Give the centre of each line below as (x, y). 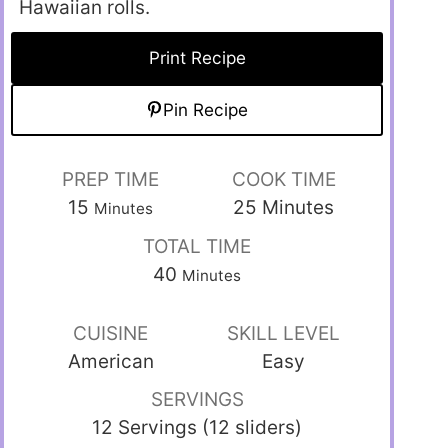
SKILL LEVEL (284, 334)
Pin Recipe (206, 110)
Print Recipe (197, 58)
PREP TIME (111, 180)
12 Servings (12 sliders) (197, 428)
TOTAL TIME (197, 247)
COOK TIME (283, 180)
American (110, 362)
